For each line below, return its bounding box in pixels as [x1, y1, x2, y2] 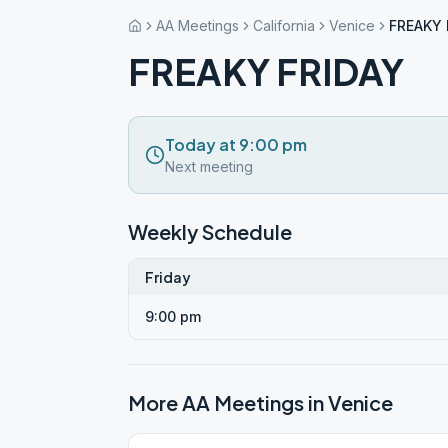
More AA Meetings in [128, 390, 328, 415]
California [253, 17, 315, 34]
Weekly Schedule [128, 219, 292, 244]
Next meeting [165, 158, 253, 175]
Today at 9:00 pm [165, 134, 307, 155]
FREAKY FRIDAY [128, 49, 404, 94]
